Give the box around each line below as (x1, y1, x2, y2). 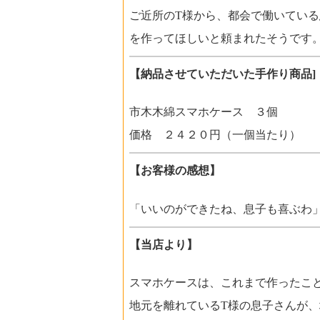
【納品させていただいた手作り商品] (129, 67, 316, 80)
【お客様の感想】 (129, 164, 221, 177)
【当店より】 (129, 238, 198, 251)
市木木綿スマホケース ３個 (129, 106, 278, 119)
